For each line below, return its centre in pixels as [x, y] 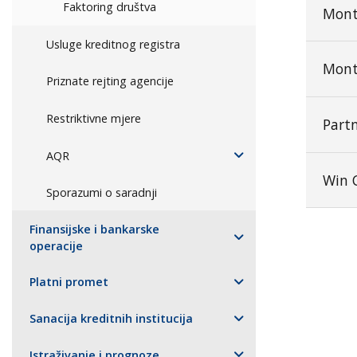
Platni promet [69, 282]
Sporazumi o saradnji [102, 193]
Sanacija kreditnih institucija [112, 319]
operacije [57, 245]
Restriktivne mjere [94, 119]
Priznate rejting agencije [110, 81]
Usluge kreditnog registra [114, 44]
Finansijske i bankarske [95, 229]
